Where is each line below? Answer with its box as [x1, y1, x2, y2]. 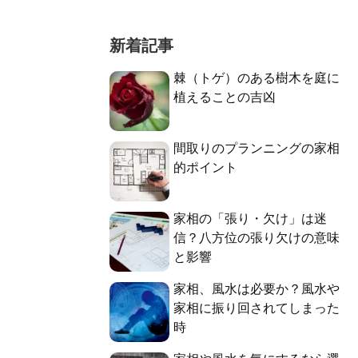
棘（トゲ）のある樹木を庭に [173, 71, 340, 86]
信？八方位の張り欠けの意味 [173, 231, 340, 245]
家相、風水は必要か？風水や [173, 282, 340, 296]
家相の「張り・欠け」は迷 [173, 212, 327, 226]
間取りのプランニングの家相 [173, 141, 340, 156]
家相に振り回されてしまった [173, 301, 340, 316]
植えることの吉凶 [173, 90, 276, 105]
